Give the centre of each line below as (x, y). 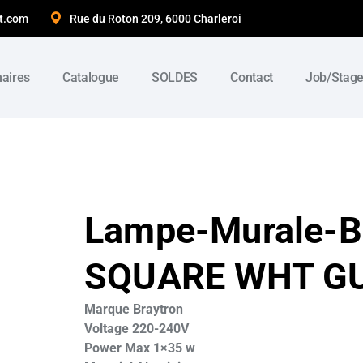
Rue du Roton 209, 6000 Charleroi (156, 19)
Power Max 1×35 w (140, 348)
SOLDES (175, 77)
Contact (252, 77)
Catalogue (91, 77)
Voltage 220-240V (137, 329)
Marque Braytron (134, 310)
